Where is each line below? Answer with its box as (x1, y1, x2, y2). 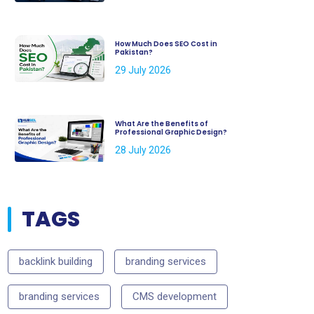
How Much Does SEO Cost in (114, 38, 217, 49)
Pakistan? (114, 46, 153, 57)
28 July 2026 (114, 144, 171, 156)
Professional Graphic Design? (114, 126, 227, 137)
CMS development (132, 289, 217, 303)
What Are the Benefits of (114, 118, 208, 129)
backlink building (18, 254, 93, 268)
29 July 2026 (114, 64, 171, 76)
